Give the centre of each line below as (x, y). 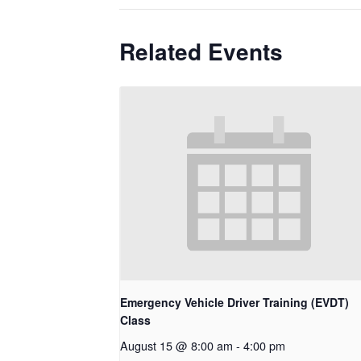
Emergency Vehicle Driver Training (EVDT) (234, 302)
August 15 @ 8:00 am (176, 345)
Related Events (201, 51)
